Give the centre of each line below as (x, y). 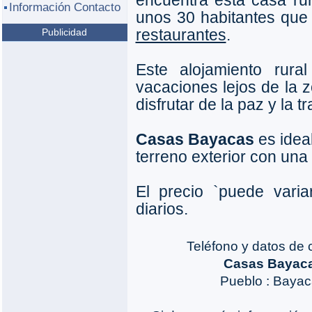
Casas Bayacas (195, 139)
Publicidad (64, 32)
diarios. (162, 209)
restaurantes (181, 35)
